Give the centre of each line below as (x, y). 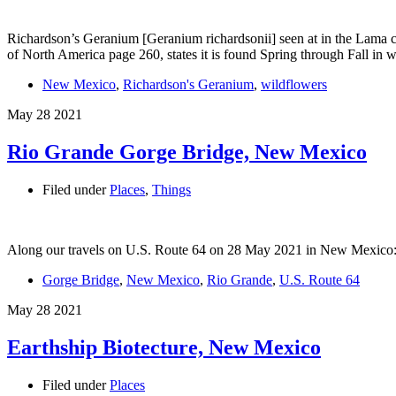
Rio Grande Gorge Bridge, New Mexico (187, 152)
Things (171, 190)
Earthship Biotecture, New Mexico (164, 348)
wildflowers (294, 85)
